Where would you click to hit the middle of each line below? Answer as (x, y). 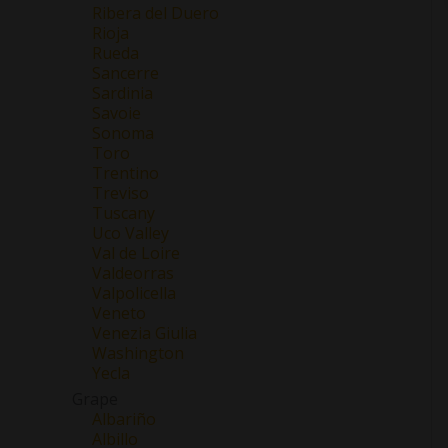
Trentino (125, 172)
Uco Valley (130, 232)
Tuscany (123, 212)
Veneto (119, 312)
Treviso (120, 192)
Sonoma (123, 132)
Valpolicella (134, 292)
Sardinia (122, 92)
